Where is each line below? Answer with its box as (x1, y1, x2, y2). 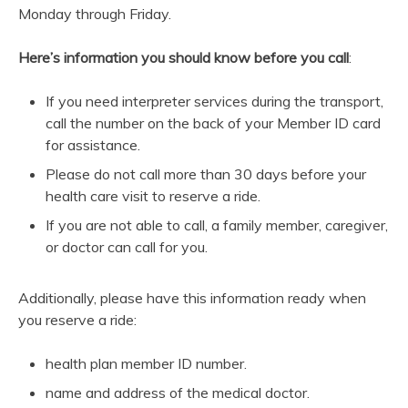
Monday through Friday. (18, 5, 171, 24)
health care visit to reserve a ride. (46, 187, 260, 206)
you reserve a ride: (18, 311, 137, 330)
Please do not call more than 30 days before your (46, 165, 366, 184)
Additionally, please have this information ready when (18, 289, 366, 308)
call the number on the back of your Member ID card (46, 114, 381, 133)
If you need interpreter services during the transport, (46, 92, 383, 111)
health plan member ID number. (46, 354, 247, 373)
